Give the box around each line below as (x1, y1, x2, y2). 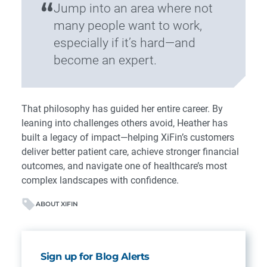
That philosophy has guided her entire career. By (21, 103, 223, 115)
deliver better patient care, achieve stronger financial (21, 146, 239, 158)
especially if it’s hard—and (54, 35, 195, 51)
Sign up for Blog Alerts (41, 250, 150, 263)
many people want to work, (54, 18, 202, 33)
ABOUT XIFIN (36, 200, 78, 209)
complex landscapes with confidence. (21, 175, 179, 187)
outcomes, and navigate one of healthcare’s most (21, 160, 227, 172)
